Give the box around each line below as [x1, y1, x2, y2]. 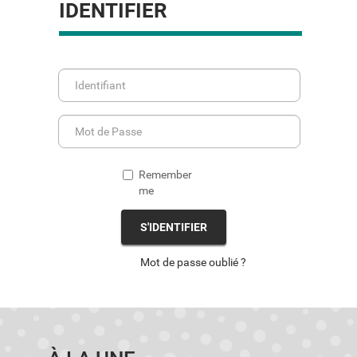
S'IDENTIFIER [139, 221, 207, 233]
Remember [138, 168, 192, 181]
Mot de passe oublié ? [139, 256, 246, 269]
